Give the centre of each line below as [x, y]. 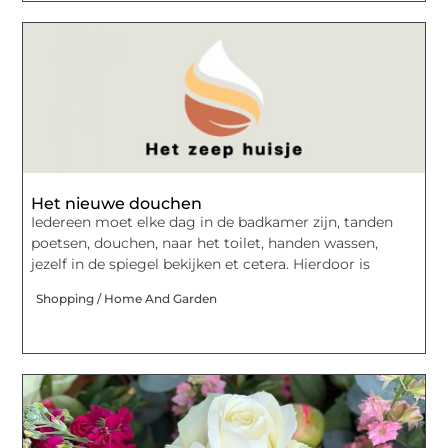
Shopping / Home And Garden [127, 298]
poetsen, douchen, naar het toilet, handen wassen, [205, 243]
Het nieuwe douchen [117, 204]
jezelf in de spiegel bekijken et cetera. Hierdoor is [201, 264]
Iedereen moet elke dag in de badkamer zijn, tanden [212, 222]
